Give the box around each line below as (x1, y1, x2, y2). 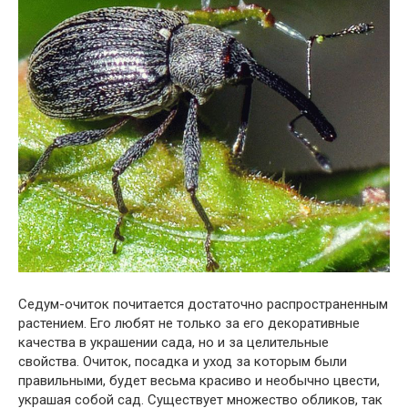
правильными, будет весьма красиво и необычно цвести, (18, 372, 380, 389)
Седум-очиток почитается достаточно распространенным (18, 295, 388, 312)
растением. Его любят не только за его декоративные (18, 314, 360, 331)
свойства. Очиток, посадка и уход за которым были (18, 352, 347, 370)
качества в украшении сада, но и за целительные (18, 333, 329, 351)
